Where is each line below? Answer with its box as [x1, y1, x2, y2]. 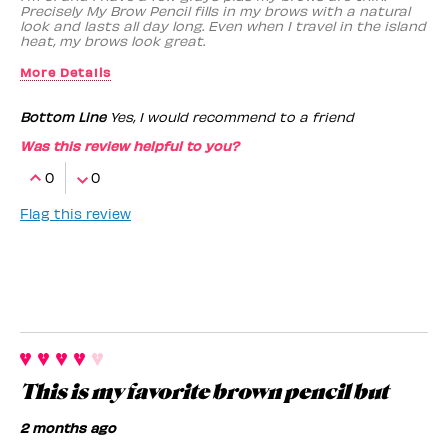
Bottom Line [20, 107, 106, 125]
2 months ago [20, 418, 116, 436]
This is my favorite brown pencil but [20, 379, 388, 404]
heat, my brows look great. [20, 31, 205, 49]
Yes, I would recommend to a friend [106, 107, 354, 125]
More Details [20, 63, 111, 79]
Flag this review [20, 204, 131, 222]
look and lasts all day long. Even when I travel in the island [20, 16, 426, 34]
